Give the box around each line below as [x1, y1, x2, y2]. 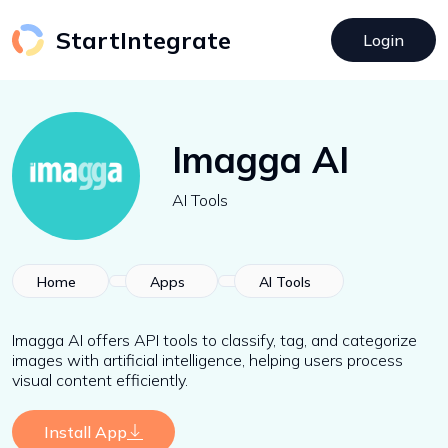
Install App [44, 422, 127, 442]
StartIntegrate [56, 25, 231, 55]
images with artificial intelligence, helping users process [12, 350, 403, 370]
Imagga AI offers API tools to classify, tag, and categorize [12, 330, 417, 350]
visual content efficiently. [12, 370, 188, 390]
